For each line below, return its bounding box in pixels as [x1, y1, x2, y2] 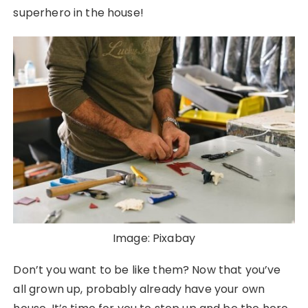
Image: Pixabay [112, 230, 196, 247]
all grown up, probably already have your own [13, 281, 265, 298]
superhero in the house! [13, 4, 144, 21]
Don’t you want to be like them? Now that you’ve [13, 262, 281, 278]
